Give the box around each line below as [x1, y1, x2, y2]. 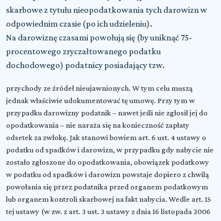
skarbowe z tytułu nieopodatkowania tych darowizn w [6, 4, 207, 15]
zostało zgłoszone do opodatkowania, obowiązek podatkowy [6, 157, 209, 166]
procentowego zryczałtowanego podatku [6, 46, 161, 56]
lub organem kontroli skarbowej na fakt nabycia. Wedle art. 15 [6, 194, 211, 203]
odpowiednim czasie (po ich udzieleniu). [6, 18, 152, 29]
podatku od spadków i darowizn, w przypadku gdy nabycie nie [6, 145, 214, 154]
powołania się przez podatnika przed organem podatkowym [6, 182, 208, 191]
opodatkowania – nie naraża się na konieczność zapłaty [6, 120, 189, 129]
